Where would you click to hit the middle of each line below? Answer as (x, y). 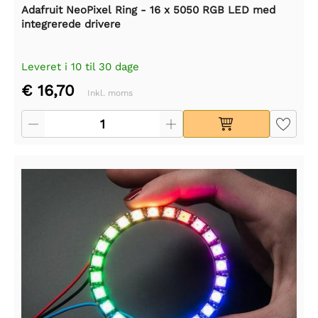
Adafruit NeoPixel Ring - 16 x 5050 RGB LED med (148, 10)
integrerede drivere (71, 24)
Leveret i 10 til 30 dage (80, 66)
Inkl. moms (110, 93)
